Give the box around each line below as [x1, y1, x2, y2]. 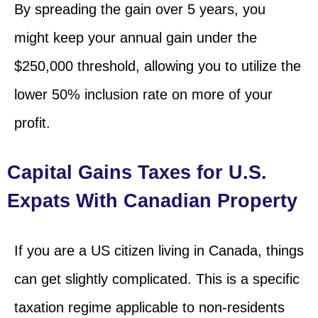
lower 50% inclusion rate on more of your [14, 86, 273, 102]
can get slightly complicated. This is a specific [14, 270, 300, 287]
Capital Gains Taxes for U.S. [7, 161, 267, 183]
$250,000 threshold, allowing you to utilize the [14, 57, 301, 74]
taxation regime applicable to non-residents [14, 299, 285, 315]
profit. [14, 114, 50, 131]
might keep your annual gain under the [14, 29, 257, 45]
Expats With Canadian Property [7, 190, 297, 212]
